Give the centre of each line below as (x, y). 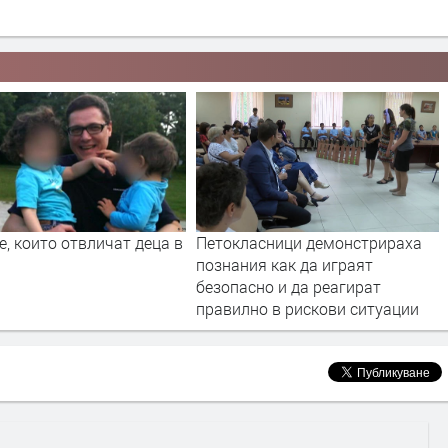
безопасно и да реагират (288, 286)
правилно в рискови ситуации (307, 308)
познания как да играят (284, 264)
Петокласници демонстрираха (308, 242)
